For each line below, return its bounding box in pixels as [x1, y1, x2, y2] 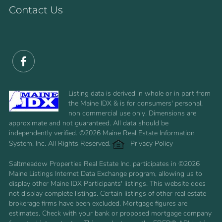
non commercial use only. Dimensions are [68, 109, 196, 118]
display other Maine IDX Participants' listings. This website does [9, 179, 206, 189]
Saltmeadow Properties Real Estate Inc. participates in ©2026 [9, 159, 200, 169]
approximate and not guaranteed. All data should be [9, 118, 168, 128]
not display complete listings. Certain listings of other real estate [9, 189, 206, 199]
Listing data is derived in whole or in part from [68, 89, 211, 99]
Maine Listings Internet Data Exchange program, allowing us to [9, 169, 202, 179]
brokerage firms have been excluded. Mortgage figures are [9, 199, 187, 209]
